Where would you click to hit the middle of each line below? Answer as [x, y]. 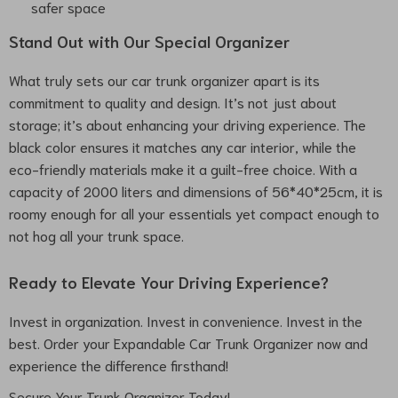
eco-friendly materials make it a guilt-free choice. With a [183, 168]
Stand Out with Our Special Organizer [149, 41]
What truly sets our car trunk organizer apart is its [164, 80]
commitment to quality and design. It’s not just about [173, 102]
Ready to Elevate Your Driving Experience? [169, 282]
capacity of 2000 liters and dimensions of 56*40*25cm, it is [196, 191]
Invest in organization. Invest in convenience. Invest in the [186, 320]
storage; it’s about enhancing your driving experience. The [187, 124]
